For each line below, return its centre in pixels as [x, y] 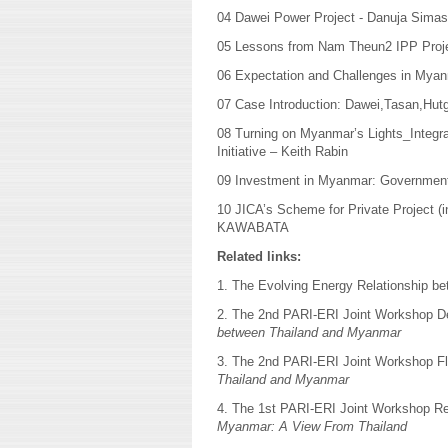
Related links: [259, 256]
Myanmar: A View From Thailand [312, 426]
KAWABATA [253, 227]
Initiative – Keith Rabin [282, 151]
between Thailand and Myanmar [309, 332]
